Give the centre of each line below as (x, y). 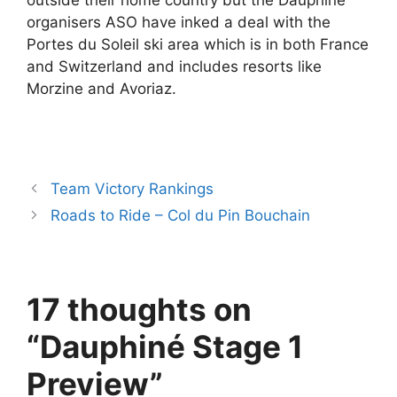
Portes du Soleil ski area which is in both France (198, 45)
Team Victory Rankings (132, 188)
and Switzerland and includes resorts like (174, 67)
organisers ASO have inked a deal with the (179, 23)
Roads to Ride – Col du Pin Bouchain (181, 215)
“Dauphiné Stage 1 (165, 346)
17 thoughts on (139, 309)
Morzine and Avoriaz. (101, 89)
